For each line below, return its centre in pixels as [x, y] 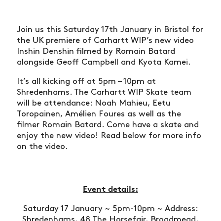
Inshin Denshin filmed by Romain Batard [96, 52]
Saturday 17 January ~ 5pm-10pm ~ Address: [110, 209]
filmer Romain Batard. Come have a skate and [108, 125]
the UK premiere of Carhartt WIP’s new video [105, 41]
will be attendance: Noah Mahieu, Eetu [94, 103]
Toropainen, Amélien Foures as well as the [99, 114]
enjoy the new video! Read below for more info [109, 136]
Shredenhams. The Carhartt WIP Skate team [104, 92]
